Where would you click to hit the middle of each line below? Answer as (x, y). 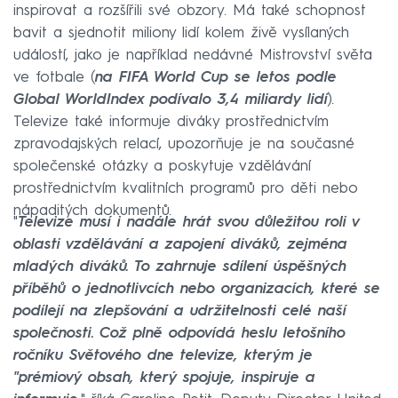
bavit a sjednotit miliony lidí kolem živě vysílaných (181, 34)
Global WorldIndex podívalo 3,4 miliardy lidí (171, 100)
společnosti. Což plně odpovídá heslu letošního (179, 334)
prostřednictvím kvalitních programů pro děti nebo (186, 189)
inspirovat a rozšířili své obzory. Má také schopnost (190, 12)
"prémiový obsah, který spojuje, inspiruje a (164, 378)
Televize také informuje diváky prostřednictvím (171, 123)
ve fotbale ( (54, 78)
